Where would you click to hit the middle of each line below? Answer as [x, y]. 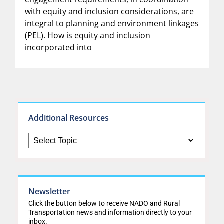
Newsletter [49, 191]
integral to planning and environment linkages [112, 23]
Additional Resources [69, 118]
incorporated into [58, 47]
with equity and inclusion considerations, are [109, 11]
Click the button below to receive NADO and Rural [104, 203]
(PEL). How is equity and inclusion [88, 35]
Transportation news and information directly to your [110, 212]
